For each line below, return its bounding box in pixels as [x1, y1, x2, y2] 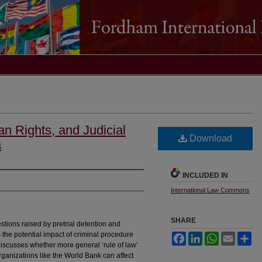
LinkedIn [202, 232, 230, 241]
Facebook [186, 232, 218, 241]
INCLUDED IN [182, 171, 228, 180]
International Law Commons [171, 187, 250, 194]
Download [187, 133, 232, 144]
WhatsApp [219, 232, 251, 241]
